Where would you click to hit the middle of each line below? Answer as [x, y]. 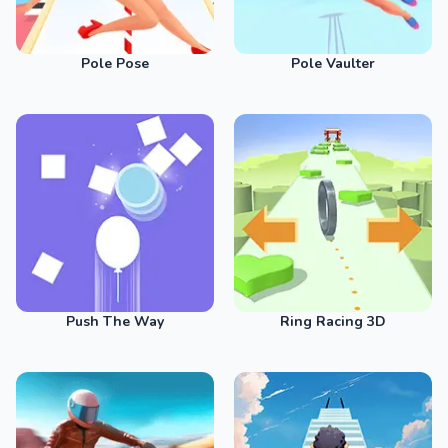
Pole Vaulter [333, 63]
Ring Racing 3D [333, 321]
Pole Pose [115, 63]
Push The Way [115, 321]
